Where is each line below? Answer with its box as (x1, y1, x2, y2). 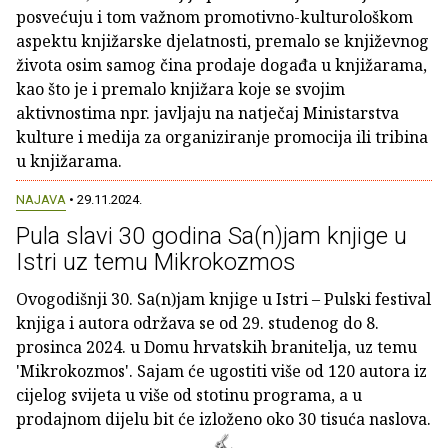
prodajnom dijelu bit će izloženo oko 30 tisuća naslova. (16, 408, 431, 431)
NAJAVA (16, 192, 66, 208)
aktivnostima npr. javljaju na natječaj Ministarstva (16, 102, 399, 124)
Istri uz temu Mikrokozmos (16, 248, 296, 277)
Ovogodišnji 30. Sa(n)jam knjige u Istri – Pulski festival (16, 288, 431, 311)
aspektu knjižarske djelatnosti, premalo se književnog (16, 30, 429, 52)
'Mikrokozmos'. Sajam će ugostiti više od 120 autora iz (16, 360, 427, 383)
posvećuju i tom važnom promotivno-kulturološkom (16, 6, 413, 28)
